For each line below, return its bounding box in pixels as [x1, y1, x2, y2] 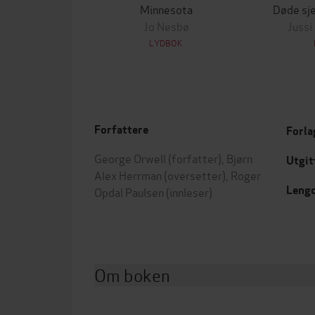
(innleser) [164, 184, 212, 200]
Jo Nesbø [143, 18, 189, 34]
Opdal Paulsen [94, 184, 164, 200]
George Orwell [94, 150, 166, 166]
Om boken [94, 262, 170, 287]
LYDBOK [149, 37, 183, 49]
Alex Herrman [94, 167, 162, 183]
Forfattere [94, 122, 148, 137]
